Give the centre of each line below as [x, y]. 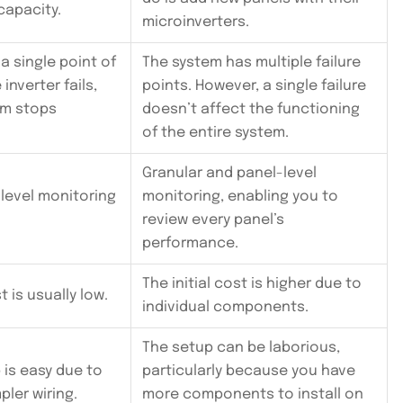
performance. [190, 244]
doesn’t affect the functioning [251, 110]
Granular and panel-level [229, 174]
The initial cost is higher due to [252, 284]
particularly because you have [249, 372]
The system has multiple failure [251, 63]
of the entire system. [215, 133]
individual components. [225, 308]
